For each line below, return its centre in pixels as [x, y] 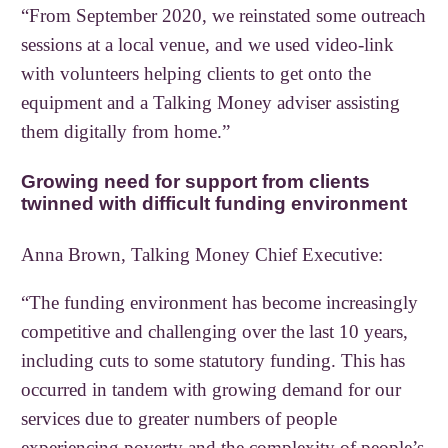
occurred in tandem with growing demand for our [211, 390]
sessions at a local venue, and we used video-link [208, 45]
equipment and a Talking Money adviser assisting [211, 103]
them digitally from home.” [126, 132]
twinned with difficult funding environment [214, 204]
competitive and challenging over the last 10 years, [215, 332]
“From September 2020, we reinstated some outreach [224, 16]
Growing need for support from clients [196, 182]
